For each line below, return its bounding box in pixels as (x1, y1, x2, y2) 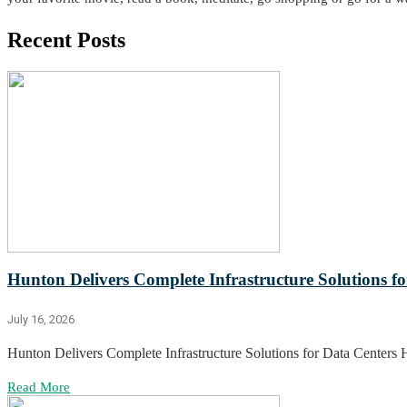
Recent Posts (7, 28, 125, 53)
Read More (7, 379, 70, 394)
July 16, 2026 (7, 312, 74, 326)
